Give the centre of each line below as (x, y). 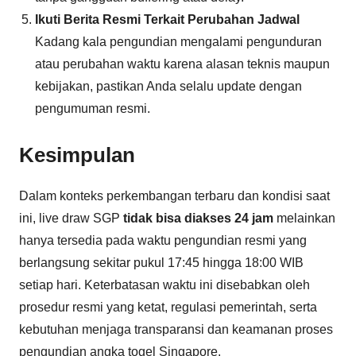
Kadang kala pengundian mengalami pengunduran (178, 42)
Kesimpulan (77, 155)
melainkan (304, 218)
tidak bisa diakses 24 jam (198, 218)
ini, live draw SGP (71, 218)
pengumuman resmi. (93, 108)
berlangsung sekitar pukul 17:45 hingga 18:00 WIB (161, 262)
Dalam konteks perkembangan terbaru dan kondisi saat (174, 195)
